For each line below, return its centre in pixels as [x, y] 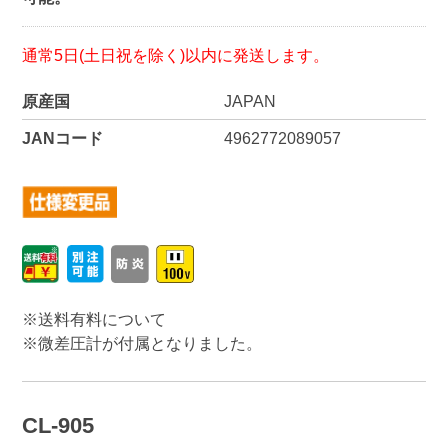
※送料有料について [93, 318]
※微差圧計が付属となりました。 [141, 342]
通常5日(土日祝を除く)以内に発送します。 [175, 55]
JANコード [62, 137]
